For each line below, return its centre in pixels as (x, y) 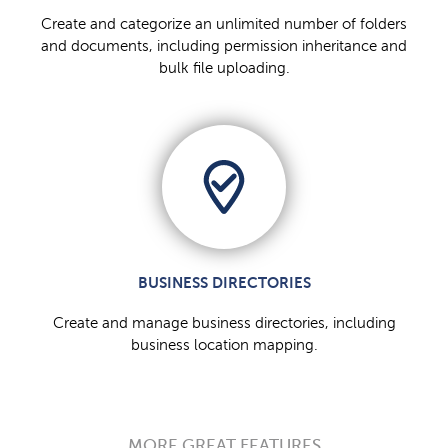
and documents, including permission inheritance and (224, 46)
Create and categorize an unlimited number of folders (224, 24)
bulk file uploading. (224, 68)
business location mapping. (224, 345)
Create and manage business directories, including (224, 323)
